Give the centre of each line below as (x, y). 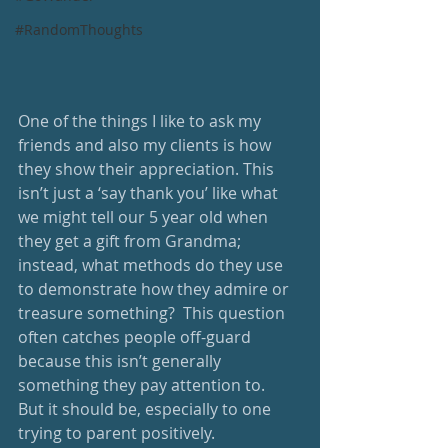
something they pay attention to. (145, 384)
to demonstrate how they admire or (155, 288)
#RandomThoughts (79, 29)
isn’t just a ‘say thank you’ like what (150, 192)
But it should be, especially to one (146, 408)
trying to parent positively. (120, 432)
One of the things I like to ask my (141, 120)
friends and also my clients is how (146, 144)
